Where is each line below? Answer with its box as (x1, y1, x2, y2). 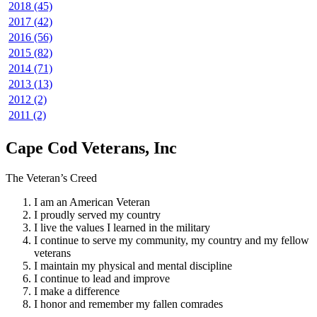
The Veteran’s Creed (6, 171, 97, 184)
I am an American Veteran (34, 195, 150, 208)
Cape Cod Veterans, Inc (6, 139, 177, 158)
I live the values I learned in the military (34, 221, 210, 234)
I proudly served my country (34, 208, 161, 221)
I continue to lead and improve (34, 272, 170, 284)
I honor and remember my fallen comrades (34, 297, 223, 310)
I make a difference (34, 284, 120, 297)
